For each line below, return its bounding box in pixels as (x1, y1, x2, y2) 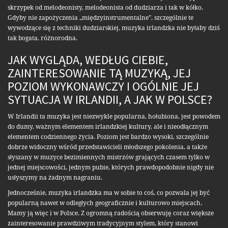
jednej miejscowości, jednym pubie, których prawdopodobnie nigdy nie (8, 164, 214, 172)
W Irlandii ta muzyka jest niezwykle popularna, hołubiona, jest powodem (8, 113, 220, 121)
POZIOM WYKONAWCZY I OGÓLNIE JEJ (8, 78, 199, 95)
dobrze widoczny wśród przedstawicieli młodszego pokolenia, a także (8, 144, 207, 151)
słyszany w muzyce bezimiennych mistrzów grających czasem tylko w (8, 154, 210, 161)
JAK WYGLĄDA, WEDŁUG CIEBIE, (8, 52, 168, 68)
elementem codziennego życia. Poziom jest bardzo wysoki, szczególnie (8, 133, 209, 141)
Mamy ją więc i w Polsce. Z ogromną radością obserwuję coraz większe (8, 210, 214, 217)
